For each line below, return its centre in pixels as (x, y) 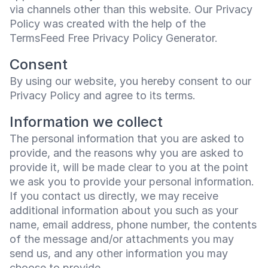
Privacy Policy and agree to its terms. (103, 95)
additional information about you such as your (124, 210)
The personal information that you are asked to (127, 138)
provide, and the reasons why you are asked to (127, 153)
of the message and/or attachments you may (122, 239)
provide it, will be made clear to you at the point (129, 167)
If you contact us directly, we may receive (114, 196)
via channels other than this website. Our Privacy (131, 9)
